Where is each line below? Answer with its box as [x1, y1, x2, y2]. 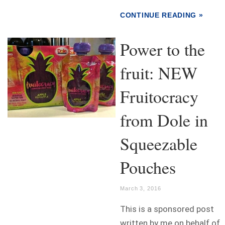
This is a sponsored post [120, 204, 214, 214]
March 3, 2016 [120, 185, 161, 192]
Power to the [120, 38, 205, 61]
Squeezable [120, 132, 197, 156]
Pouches [120, 156, 176, 179]
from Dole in [120, 108, 208, 132]
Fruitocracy [120, 85, 198, 108]
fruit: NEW [120, 61, 197, 85]
